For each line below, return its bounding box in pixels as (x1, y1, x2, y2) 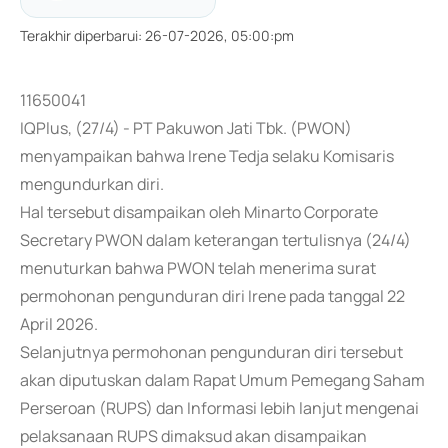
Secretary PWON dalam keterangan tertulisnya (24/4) (20, 229, 411, 251)
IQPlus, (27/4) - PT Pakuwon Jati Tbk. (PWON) (20, 117, 352, 139)
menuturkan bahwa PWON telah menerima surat (20, 257, 376, 279)
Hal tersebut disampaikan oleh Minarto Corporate (20, 201, 378, 223)
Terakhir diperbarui (20, 26, 138, 45)
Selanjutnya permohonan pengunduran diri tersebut (20, 341, 403, 363)
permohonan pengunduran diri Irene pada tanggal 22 (20, 285, 405, 307)
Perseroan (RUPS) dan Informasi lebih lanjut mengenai (20, 397, 419, 419)
